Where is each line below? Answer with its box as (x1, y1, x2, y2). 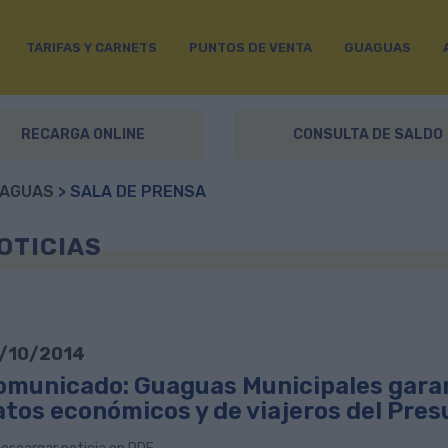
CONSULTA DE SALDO (293, 126, 443, 143)
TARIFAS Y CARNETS (25, 39, 157, 55)
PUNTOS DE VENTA (188, 39, 312, 55)
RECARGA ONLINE (21, 126, 145, 143)
